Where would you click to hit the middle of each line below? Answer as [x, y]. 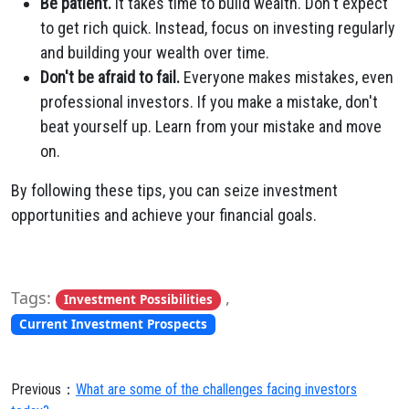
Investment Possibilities [138, 299]
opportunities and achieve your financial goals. [164, 215]
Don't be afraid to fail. [110, 77]
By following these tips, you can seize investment [174, 190]
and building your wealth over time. [155, 52]
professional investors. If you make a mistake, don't [209, 102]
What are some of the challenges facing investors [216, 389]
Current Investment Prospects [113, 324]
